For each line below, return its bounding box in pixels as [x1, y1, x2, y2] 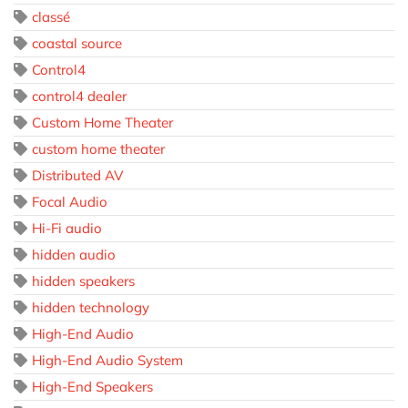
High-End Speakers [32, 378, 153, 396]
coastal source [32, 35, 122, 53]
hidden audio [32, 246, 116, 264]
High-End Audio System [32, 352, 183, 370]
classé [32, 8, 70, 26]
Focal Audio [32, 193, 107, 211]
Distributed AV [32, 167, 123, 185]
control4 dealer [32, 87, 127, 106]
